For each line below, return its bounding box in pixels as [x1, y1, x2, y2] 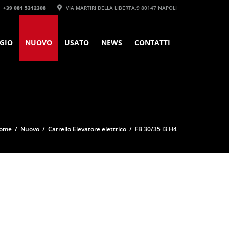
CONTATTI [134, 38, 170, 48]
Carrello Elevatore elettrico [48, 125, 126, 133]
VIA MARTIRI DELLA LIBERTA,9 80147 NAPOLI [64, 4, 177, 11]
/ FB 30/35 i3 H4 [126, 125, 177, 133]
